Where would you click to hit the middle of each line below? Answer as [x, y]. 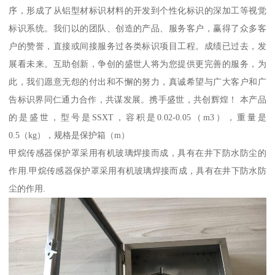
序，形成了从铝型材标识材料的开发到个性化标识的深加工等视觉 [137, 10]
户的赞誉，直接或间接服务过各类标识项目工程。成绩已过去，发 [137, 46]
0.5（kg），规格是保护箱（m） [69, 135]
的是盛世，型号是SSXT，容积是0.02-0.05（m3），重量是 [137, 117]
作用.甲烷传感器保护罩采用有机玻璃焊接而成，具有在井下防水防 [137, 170]
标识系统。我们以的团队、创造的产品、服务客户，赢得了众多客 [137, 28]
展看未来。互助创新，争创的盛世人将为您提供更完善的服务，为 [137, 64]
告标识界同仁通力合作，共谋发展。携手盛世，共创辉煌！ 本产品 [137, 99]
